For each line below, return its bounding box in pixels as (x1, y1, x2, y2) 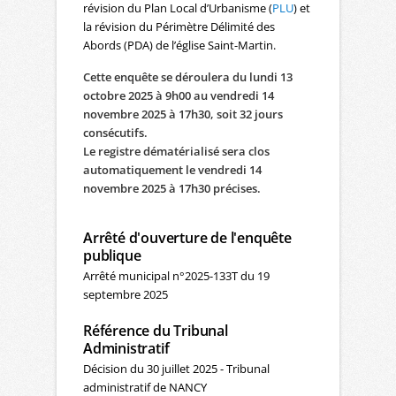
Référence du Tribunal (83, 321, 228, 341)
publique (83, 246, 141, 266)
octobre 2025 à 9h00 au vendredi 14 (83, 88, 274, 104)
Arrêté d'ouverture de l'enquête (83, 228, 292, 248)
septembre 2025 (83, 286, 168, 303)
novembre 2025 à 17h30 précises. (83, 180, 261, 197)
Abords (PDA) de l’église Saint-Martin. (83, 37, 276, 54)
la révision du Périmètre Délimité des (83, 19, 275, 35)
